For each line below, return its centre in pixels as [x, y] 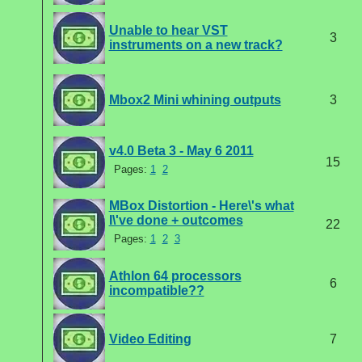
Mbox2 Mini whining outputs [195, 100]
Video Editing [150, 339]
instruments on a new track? [196, 45]
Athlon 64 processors [175, 276]
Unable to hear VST [168, 30]
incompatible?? [156, 290]
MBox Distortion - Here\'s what [201, 206]
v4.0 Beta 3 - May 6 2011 [181, 151]
